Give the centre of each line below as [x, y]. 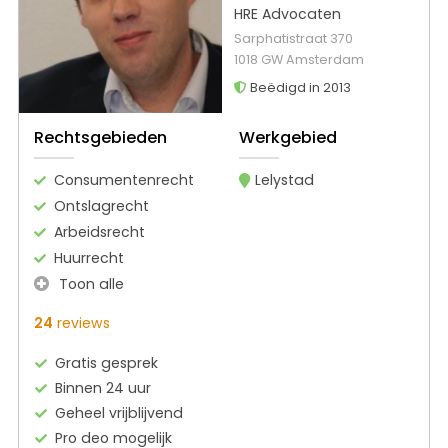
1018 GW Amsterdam [298, 60]
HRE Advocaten [287, 14]
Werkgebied [287, 137]
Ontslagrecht [101, 205]
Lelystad [284, 179]
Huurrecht [89, 257]
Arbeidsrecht [99, 231]
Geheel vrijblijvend [119, 412]
